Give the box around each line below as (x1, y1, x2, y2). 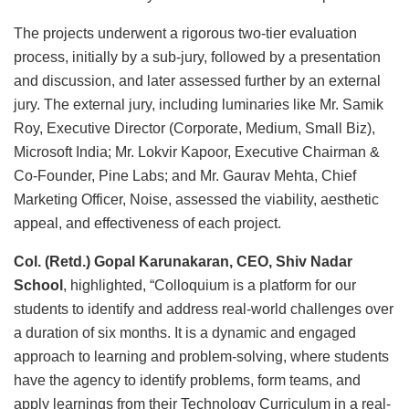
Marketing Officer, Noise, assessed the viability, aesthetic (14, 192, 379, 208)
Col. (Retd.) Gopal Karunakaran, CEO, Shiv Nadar (14, 254, 352, 270)
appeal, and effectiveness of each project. (14, 215, 281, 232)
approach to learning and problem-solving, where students (14, 349, 389, 365)
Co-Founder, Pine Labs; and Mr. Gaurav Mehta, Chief (14, 168, 356, 184)
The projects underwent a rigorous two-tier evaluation (14, 26, 357, 42)
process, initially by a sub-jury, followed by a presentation (14, 49, 381, 66)
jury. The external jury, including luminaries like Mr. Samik (14, 97, 383, 113)
